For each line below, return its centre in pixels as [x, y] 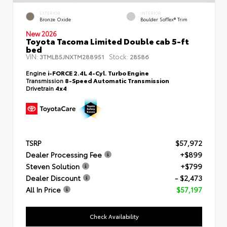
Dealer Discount [53, 178]
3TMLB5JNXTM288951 [72, 56]
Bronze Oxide [55, 19]
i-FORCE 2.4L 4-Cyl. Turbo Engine [98, 72]
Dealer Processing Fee [64, 155]
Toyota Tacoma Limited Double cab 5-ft [107, 41]
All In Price [43, 190]
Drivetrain [41, 88]
